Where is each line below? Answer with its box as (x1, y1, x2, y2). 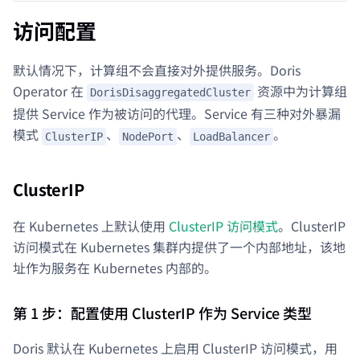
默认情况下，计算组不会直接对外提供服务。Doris (13, 59, 301, 80)
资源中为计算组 (254, 80, 347, 100)
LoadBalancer (193, 130, 270, 143)
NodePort (122, 130, 174, 143)
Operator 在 (13, 80, 87, 100)
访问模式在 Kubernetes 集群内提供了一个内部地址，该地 (13, 237, 346, 256)
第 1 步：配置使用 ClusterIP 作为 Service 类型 (13, 302, 312, 323)
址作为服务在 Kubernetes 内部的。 (13, 258, 217, 277)
